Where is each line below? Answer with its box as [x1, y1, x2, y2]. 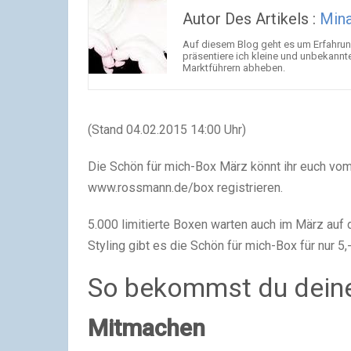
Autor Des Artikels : [183, 9, 320, 28]
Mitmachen [88, 314, 205, 342]
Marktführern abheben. [183, 62, 285, 74]
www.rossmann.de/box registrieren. [88, 180, 283, 195]
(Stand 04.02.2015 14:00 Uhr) [88, 122, 246, 137]
